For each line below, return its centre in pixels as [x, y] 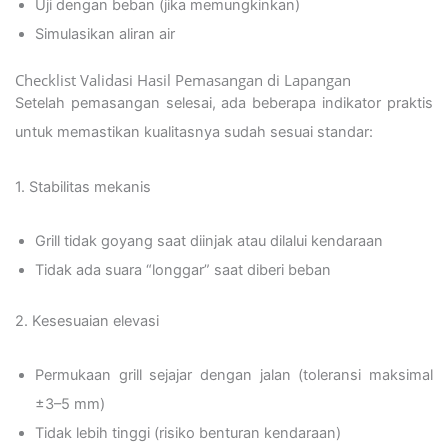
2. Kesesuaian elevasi [87, 320]
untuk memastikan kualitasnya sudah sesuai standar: [194, 131]
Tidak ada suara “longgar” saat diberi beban [183, 270]
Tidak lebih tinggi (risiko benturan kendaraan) [188, 433]
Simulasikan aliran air [105, 34]
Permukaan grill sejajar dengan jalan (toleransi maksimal [234, 375]
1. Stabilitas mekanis [83, 186]
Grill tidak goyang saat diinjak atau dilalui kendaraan [209, 241]
